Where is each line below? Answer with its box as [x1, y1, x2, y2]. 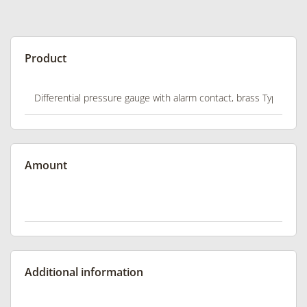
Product [25, 50, 66, 66]
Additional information [25, 264, 143, 280]
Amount [25, 157, 67, 173]
